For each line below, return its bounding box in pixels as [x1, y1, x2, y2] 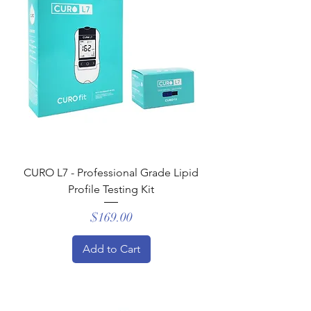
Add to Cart [82, 242, 140, 255]
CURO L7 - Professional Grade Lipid [24, 165, 199, 179]
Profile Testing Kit [68, 182, 154, 196]
